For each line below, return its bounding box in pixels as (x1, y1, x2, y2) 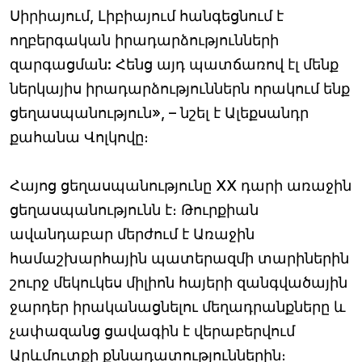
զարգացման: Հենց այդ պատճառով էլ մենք (10, 55, 339, 73)
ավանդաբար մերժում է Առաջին (10, 225, 255, 242)
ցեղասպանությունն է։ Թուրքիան (10, 200, 259, 218)
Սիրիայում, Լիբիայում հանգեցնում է (10, 6, 284, 24)
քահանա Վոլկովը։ (10, 128, 149, 145)
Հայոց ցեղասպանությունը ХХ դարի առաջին (10, 176, 351, 194)
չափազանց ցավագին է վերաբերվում (10, 322, 295, 339)
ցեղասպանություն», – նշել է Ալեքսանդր (10, 103, 309, 121)
